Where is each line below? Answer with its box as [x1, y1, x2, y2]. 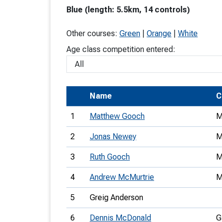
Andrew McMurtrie [90, 172, 154, 182]
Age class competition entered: [66, 45, 175, 54]
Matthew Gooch [90, 111, 145, 121]
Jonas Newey [90, 132, 136, 141]
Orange [147, 29, 171, 38]
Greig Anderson [90, 193, 143, 202]
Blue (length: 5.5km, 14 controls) [66, 5, 190, 14]
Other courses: [66, 29, 119, 38]
